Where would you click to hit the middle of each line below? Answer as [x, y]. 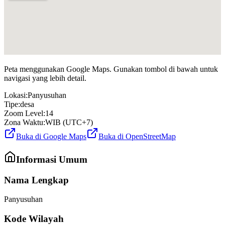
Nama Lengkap [36, 180]
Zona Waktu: [25, 123]
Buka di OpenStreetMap [137, 137]
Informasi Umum [52, 160]
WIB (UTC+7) [69, 123]
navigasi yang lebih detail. [45, 78]
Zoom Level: [25, 114]
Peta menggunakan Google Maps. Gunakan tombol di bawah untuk [111, 69]
